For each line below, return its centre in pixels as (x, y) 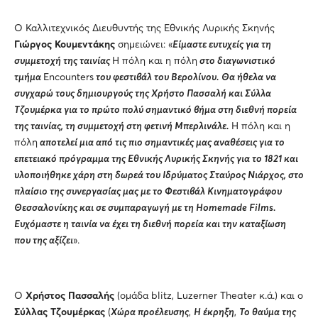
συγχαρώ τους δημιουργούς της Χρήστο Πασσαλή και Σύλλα (143, 93)
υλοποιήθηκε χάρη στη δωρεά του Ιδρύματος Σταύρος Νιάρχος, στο (159, 175)
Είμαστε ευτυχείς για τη (222, 44)
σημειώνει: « (145, 44)
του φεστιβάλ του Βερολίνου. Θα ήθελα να (185, 77)
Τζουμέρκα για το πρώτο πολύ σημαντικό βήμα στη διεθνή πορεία (155, 110)
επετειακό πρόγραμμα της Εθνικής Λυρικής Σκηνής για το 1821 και (156, 159)
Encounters (68, 77)
